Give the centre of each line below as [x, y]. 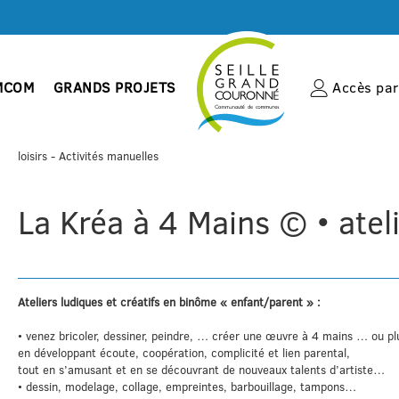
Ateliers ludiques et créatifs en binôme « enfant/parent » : [169, 301]
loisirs [32, 156]
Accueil [361, 105]
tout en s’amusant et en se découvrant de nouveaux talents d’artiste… [201, 369]
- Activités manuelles [102, 156]
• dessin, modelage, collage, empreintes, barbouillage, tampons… [187, 386]
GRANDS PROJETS [114, 87]
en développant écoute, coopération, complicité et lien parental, [183, 352]
